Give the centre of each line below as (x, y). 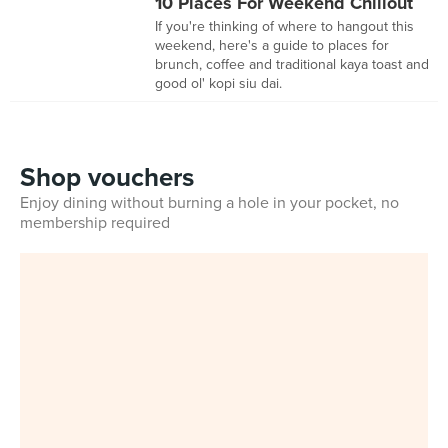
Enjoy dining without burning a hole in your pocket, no (209, 203)
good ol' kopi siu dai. (218, 83)
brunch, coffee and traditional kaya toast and (292, 64)
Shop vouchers (107, 177)
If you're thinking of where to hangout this (284, 26)
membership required (95, 223)
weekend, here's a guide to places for (272, 45)
